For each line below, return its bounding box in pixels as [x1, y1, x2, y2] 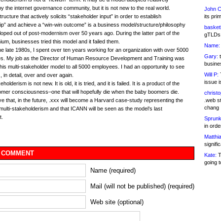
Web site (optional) [90, 198, 144, 206]
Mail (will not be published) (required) [90, 183, 194, 190]
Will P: [204, 72, 219, 77]
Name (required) [90, 167, 136, 175]
